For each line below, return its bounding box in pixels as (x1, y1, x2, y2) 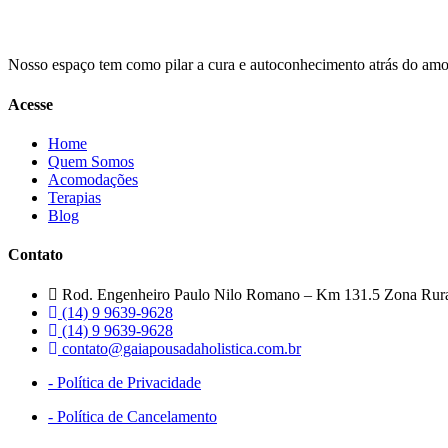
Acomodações (48, 170, 138, 188)
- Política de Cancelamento (48, 407, 217, 425)
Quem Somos (48, 152, 134, 170)
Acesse (8, 95, 53, 113)
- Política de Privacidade (48, 373, 201, 391)
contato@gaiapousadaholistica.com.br (62, 339, 301, 357)
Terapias (48, 188, 101, 206)
